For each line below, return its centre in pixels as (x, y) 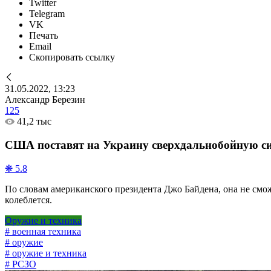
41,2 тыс (34, 121)
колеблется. (28, 200)
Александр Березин (45, 100)
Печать (44, 35)
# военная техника (43, 232)
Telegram (47, 14)
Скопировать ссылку (72, 57)
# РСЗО (21, 264)
